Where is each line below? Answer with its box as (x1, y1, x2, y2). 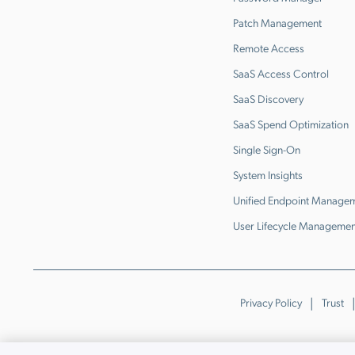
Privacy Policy (239, 295, 302, 309)
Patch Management (233, 15, 322, 29)
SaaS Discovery (233, 91, 303, 105)
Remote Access (233, 40, 304, 55)
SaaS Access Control (233, 66, 329, 80)
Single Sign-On (233, 142, 300, 156)
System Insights (233, 167, 303, 181)
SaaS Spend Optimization (233, 116, 349, 131)
